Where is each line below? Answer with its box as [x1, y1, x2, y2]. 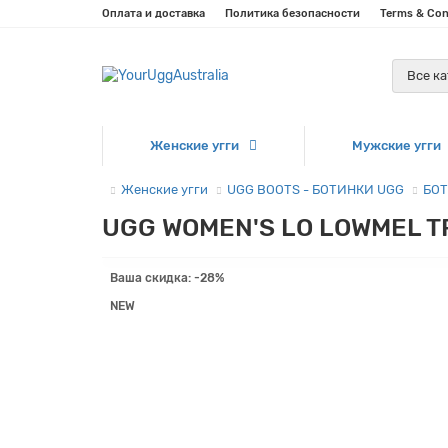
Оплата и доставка [102, 7, 205, 20]
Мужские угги [351, 138, 441, 153]
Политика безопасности [225, 7, 360, 20]
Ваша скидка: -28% [110, 271, 224, 285]
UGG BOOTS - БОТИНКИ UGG [227, 182, 404, 197]
